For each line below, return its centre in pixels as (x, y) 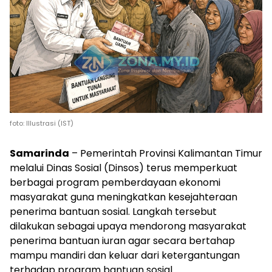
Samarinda (39, 153)
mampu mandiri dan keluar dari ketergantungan (125, 255)
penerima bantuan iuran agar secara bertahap (122, 241)
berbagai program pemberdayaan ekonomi (115, 182)
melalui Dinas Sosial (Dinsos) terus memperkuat (124, 168)
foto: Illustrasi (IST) (42, 123)
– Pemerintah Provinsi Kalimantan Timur (166, 153)
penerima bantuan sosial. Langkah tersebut (113, 212)
